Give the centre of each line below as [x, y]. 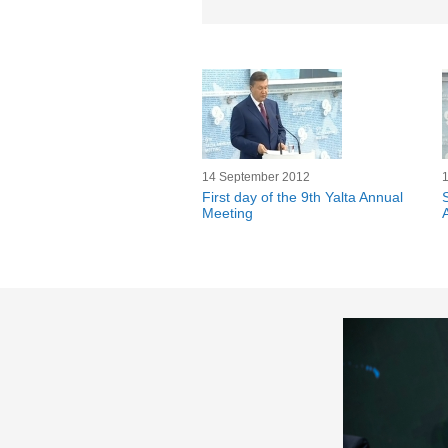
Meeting [227, 213]
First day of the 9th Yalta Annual [302, 197]
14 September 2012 [256, 177]
